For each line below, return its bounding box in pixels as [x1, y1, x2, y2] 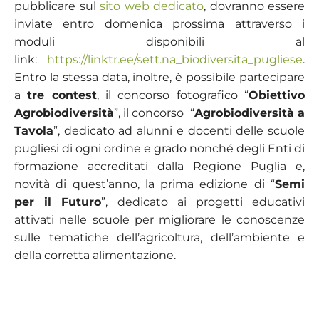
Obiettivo [249, 88, 305, 102]
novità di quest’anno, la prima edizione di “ [14, 177, 275, 191]
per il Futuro [14, 194, 102, 209]
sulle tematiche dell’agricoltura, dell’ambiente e [14, 230, 305, 244]
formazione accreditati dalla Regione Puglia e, [14, 159, 305, 173]
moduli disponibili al [14, 34, 305, 48]
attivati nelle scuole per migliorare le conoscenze [14, 212, 305, 226]
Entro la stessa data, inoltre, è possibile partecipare [14, 70, 305, 84]
